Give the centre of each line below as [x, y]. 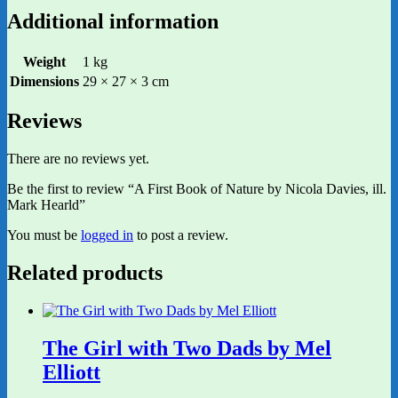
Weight [44, 61]
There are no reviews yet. [78, 159]
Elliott [72, 373]
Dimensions [44, 81]
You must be [44, 235]
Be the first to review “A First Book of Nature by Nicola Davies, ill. [197, 189]
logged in [107, 235]
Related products [85, 273]
